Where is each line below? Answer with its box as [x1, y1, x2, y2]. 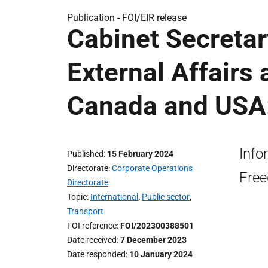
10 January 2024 [129, 249, 193, 259]
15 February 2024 [107, 149, 173, 159]
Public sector [142, 192, 190, 202]
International [90, 192, 138, 202]
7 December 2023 [120, 235, 187, 245]
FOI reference [67, 221, 117, 230]
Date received [67, 235, 117, 245]
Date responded [67, 249, 126, 259]
